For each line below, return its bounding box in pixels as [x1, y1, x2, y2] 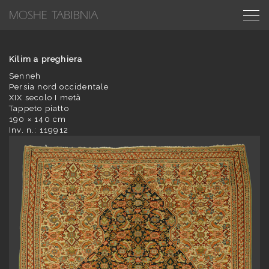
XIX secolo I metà [9, 93, 82, 102]
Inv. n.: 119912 [9, 125, 68, 134]
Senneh [9, 71, 41, 80]
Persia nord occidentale [9, 82, 109, 91]
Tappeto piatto [9, 104, 69, 113]
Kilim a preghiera [9, 55, 83, 64]
